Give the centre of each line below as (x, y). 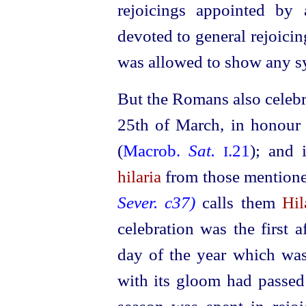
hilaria (139, 177)
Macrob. (155, 151)
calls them (242, 203)
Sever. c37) (156, 203)
